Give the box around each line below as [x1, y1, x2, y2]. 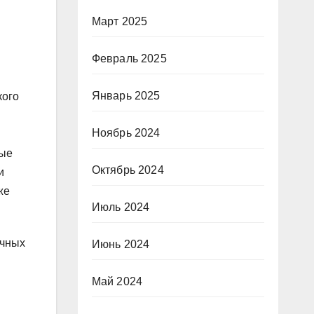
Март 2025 [91, 15, 148, 27]
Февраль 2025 [91, 53, 167, 64]
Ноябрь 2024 [91, 127, 161, 139]
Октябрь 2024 [91, 164, 164, 176]
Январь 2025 [91, 90, 161, 102]
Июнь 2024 [91, 238, 150, 250]
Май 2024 [91, 275, 143, 287]
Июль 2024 [91, 201, 150, 213]
